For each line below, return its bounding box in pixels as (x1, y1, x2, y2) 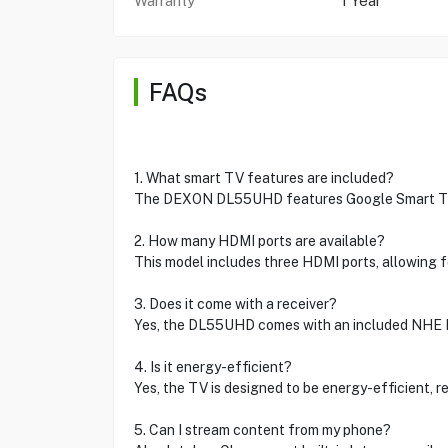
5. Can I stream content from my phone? (133, 422, 391, 438)
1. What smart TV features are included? (133, 170, 394, 186)
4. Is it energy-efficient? (133, 359, 292, 375)
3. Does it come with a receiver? (133, 296, 337, 312)
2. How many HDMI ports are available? (133, 233, 385, 249)
